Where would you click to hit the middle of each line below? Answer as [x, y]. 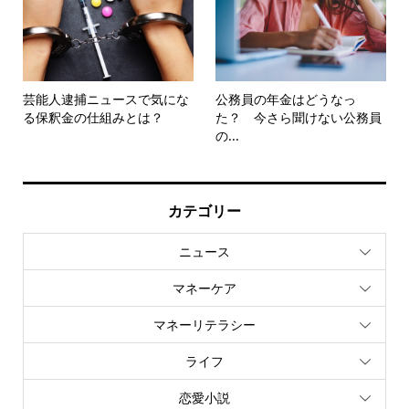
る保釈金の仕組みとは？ [93, 117]
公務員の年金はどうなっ [286, 99]
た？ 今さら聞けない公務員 [299, 117]
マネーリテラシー [204, 325]
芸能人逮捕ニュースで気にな [105, 99]
